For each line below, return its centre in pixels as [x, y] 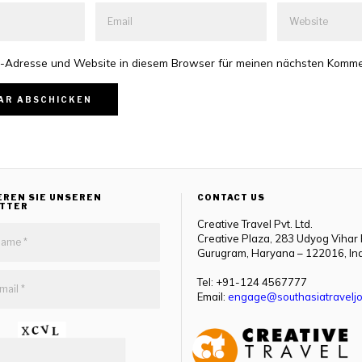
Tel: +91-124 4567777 [252, 282]
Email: [213, 297]
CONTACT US [231, 198]
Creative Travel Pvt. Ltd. [255, 224]
